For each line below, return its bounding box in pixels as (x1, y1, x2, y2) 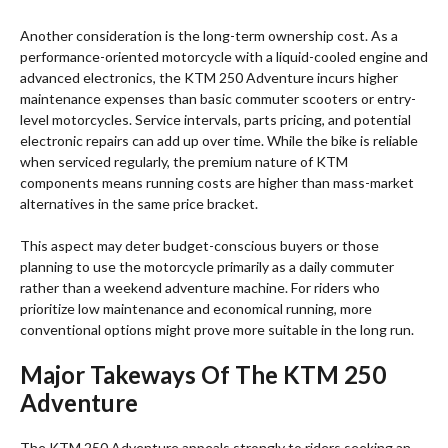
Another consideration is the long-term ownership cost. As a (20, 27, 398, 45)
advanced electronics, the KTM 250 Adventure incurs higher (20, 69, 398, 87)
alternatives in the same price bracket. (20, 195, 258, 213)
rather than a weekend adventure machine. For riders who (20, 279, 380, 297)
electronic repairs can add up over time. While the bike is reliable (20, 132, 418, 150)
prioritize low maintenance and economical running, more (20, 300, 372, 318)
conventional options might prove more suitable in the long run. (20, 321, 414, 339)
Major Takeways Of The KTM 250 (20, 360, 386, 390)
